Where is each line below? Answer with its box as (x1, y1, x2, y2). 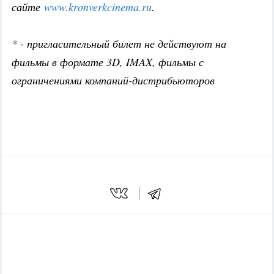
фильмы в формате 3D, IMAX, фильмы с (12, 54, 204, 70)
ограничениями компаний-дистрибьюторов (12, 73, 215, 88)
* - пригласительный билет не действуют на (12, 36, 226, 51)
